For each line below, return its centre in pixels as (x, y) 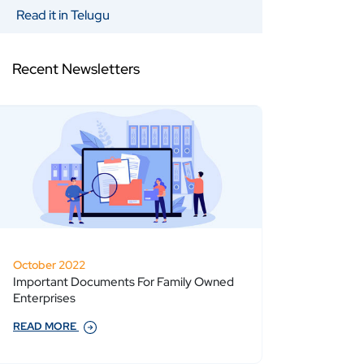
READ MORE (46, 327)
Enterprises (44, 299)
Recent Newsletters (76, 69)
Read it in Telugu (63, 15)
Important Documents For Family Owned (123, 282)
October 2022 (49, 265)
